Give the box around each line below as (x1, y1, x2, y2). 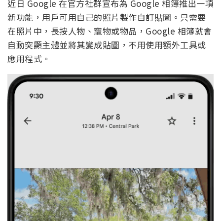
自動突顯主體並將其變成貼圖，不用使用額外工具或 (7, 38, 206, 51)
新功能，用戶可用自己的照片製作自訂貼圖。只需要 (7, 11, 206, 24)
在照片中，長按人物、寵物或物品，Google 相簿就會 (7, 25, 212, 37)
